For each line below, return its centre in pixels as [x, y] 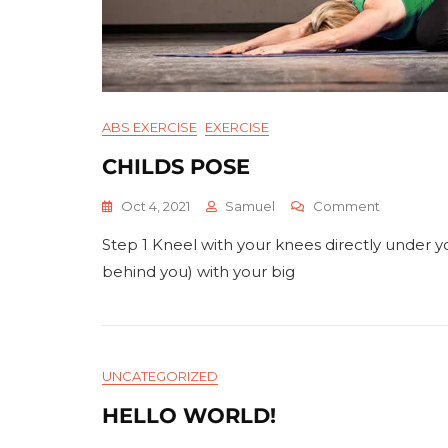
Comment [346, 206]
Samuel [250, 206]
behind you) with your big [198, 271]
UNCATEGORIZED [160, 376]
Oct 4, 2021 [155, 206]
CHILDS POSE [176, 166]
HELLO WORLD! [189, 415]
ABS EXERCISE [149, 127]
